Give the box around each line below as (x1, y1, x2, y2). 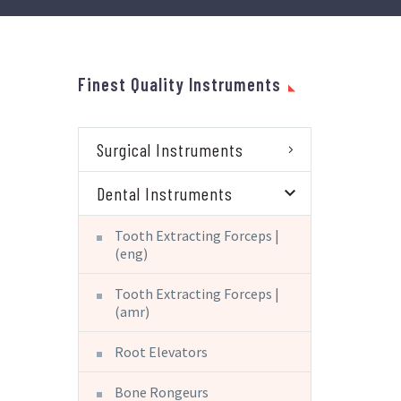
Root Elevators (115, 342, 208, 361)
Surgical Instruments (97, 138, 243, 160)
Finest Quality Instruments (78, 73, 281, 95)
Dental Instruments (97, 182, 233, 204)
